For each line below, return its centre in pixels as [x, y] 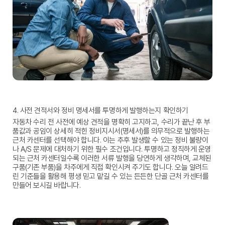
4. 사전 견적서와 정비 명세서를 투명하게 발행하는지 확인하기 [100, 111]
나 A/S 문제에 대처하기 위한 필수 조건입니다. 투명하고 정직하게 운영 [112, 149]
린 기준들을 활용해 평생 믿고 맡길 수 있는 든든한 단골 [91, 177]
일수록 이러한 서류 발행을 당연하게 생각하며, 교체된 [136, 158]
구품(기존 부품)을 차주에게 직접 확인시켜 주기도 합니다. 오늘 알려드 [110, 167]
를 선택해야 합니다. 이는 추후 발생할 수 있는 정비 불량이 [127, 140]
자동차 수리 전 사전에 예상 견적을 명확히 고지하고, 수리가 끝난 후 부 [111, 122]
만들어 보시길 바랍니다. [47, 186]
